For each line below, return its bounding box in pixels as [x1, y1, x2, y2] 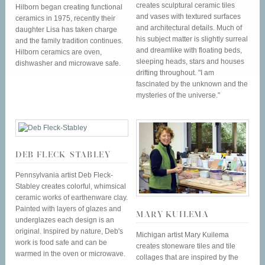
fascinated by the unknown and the [136, 80, 248, 88]
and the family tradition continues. [15, 37, 124, 46]
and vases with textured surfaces [136, 12, 241, 21]
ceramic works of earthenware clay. [15, 193, 128, 202]
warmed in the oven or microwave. [15, 250, 126, 258]
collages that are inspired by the [136, 253, 239, 262]
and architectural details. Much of [136, 24, 243, 32]
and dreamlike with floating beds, [136, 46, 243, 54]
